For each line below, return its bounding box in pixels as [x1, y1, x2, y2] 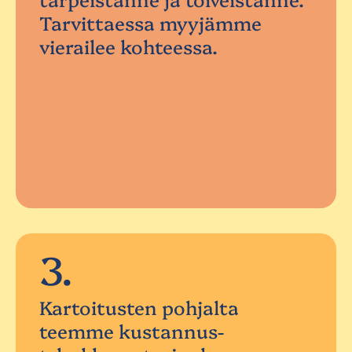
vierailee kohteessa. [39, 33, 218, 60]
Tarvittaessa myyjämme [39, 9, 262, 36]
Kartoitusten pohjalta [39, 294, 239, 321]
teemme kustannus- [39, 317, 224, 344]
